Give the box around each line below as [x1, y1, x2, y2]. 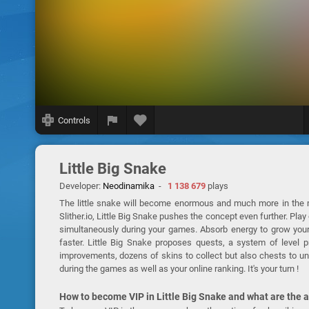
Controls [57, 114, 90, 126]
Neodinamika [102, 181, 154, 191]
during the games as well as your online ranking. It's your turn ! [59, 263, 299, 274]
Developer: [59, 181, 103, 191]
